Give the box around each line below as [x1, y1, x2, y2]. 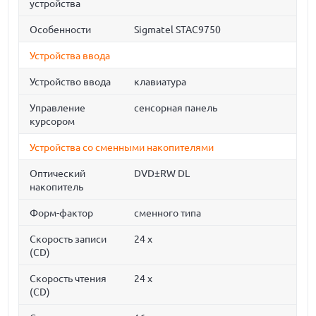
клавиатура [134, 76, 187, 87]
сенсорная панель [134, 102, 218, 114]
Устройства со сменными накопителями [30, 142, 214, 153]
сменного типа [134, 207, 202, 219]
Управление [30, 102, 86, 114]
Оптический [30, 168, 86, 179]
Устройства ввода [30, 50, 111, 61]
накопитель [30, 181, 84, 193]
